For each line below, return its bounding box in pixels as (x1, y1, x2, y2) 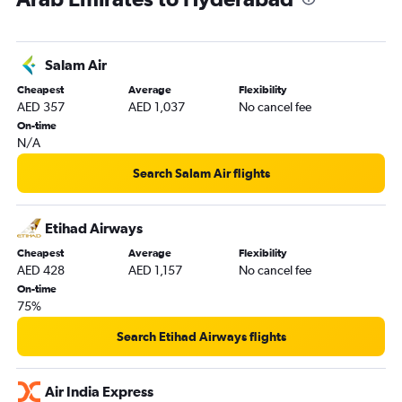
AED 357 (17, 99, 65, 114)
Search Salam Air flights (132, 165, 270, 180)
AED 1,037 (127, 99, 185, 114)
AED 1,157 (127, 262, 182, 277)
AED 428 (17, 262, 65, 277)
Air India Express (45, 382, 153, 399)
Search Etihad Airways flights (116, 328, 286, 344)
